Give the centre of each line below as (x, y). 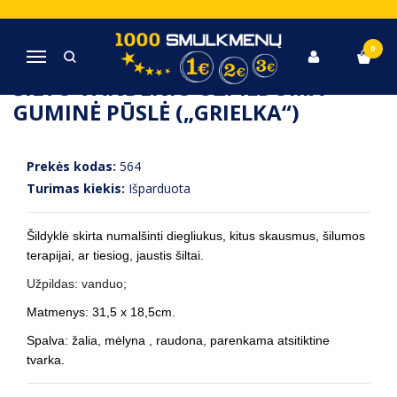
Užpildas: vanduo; (77, 284)
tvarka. (46, 360)
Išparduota (160, 188)
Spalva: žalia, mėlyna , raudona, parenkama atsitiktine (178, 340)
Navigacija (65, 58)
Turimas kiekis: (76, 188)
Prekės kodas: (71, 166)
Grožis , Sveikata (134, 22)
